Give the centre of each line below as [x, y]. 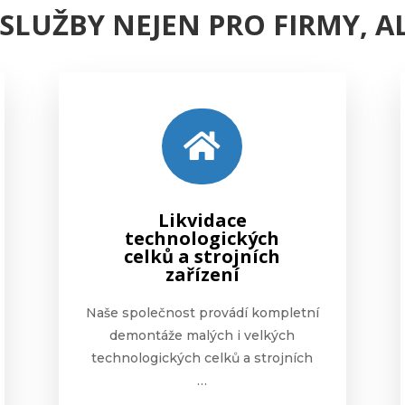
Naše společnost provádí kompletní [202, 312]
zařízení [202, 274]
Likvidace [202, 220]
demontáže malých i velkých [202, 335]
